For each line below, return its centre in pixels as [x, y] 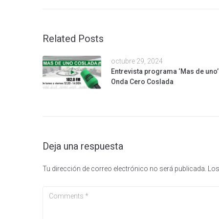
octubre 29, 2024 [137, 61]
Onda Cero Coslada [142, 81]
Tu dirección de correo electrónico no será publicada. [124, 168]
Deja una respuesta [83, 146]
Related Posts [73, 38]
